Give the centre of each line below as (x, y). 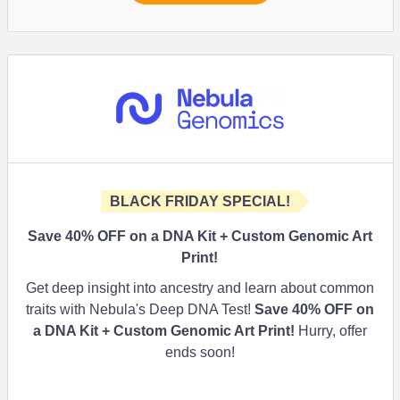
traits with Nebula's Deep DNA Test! (140, 309)
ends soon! (200, 352)
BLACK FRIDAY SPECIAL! (200, 201)
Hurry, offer (331, 331)
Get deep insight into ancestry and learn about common (200, 288)
